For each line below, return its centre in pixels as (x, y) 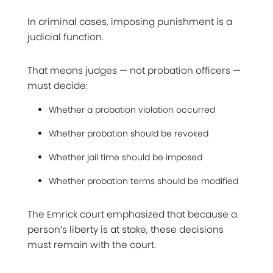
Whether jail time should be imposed (126, 157)
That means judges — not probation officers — (134, 70)
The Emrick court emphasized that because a (132, 214)
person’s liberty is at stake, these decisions (126, 229)
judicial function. (66, 37)
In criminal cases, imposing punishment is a (130, 21)
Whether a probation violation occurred (132, 109)
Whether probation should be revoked (129, 133)
